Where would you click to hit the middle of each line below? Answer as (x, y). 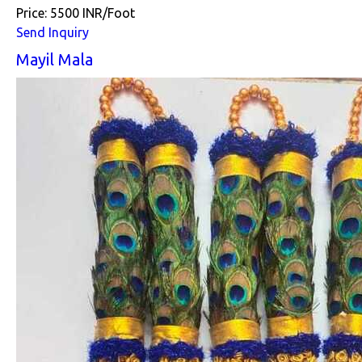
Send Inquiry (53, 32)
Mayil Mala (55, 59)
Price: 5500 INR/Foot (76, 13)
